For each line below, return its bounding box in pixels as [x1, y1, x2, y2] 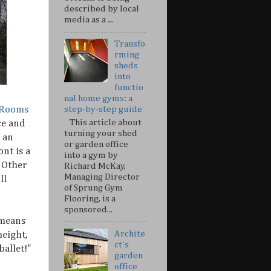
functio [114, 83, 144, 93]
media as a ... [64, 15, 113, 25]
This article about [64, 117, 142, 127]
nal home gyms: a [64, 94, 132, 103]
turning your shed [64, 128, 137, 138]
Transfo [114, 39, 146, 49]
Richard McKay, [64, 161, 126, 171]
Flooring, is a [64, 194, 116, 203]
